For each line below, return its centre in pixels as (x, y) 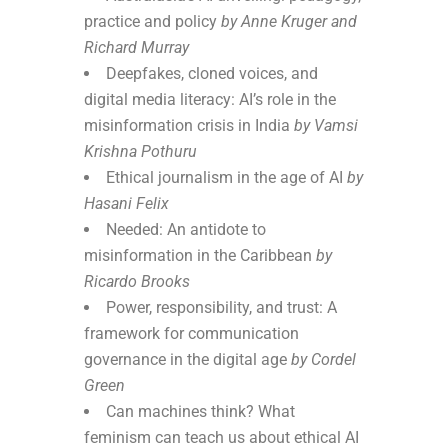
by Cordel (323, 359)
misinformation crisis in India (189, 125)
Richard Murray (136, 47)
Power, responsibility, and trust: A (221, 307)
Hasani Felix (126, 203)
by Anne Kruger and (289, 21)
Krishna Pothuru (140, 151)
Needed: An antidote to (186, 229)
